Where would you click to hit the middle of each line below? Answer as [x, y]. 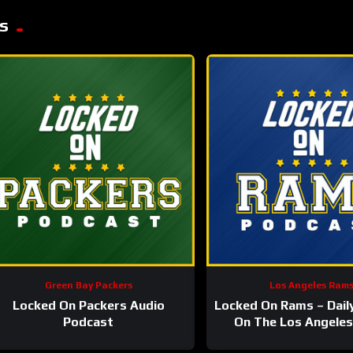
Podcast [89, 322]
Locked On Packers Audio [88, 306]
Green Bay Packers [88, 285]
